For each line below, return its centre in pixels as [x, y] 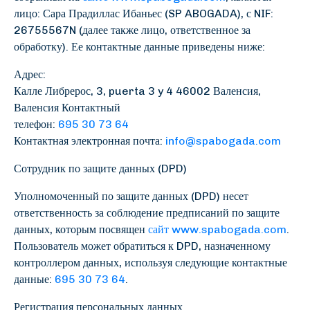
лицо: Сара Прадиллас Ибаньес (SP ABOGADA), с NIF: [144, 13]
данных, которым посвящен [81, 229]
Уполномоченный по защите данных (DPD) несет [131, 196]
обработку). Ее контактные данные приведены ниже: [139, 47]
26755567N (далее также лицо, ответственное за [132, 30]
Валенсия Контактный [67, 108]
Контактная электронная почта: [90, 141]
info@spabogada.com [223, 141]
